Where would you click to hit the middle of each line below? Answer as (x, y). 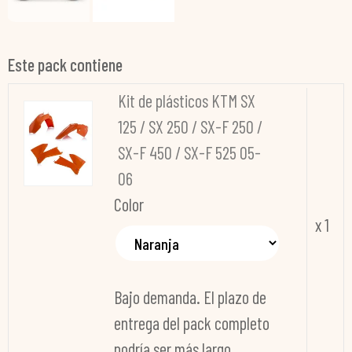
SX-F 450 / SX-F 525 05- (189, 153)
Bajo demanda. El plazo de (190, 297)
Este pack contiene (65, 65)
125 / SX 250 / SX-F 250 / (190, 127)
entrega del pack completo (191, 323)
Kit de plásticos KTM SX (186, 101)
